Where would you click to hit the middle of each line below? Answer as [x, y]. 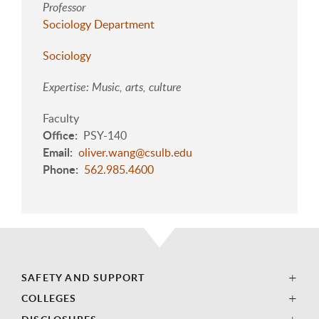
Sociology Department [99, 24]
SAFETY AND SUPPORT [83, 277]
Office [59, 135]
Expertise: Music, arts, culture [112, 87]
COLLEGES [49, 298]
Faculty [61, 118]
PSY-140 [105, 135]
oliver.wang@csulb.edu [135, 152]
